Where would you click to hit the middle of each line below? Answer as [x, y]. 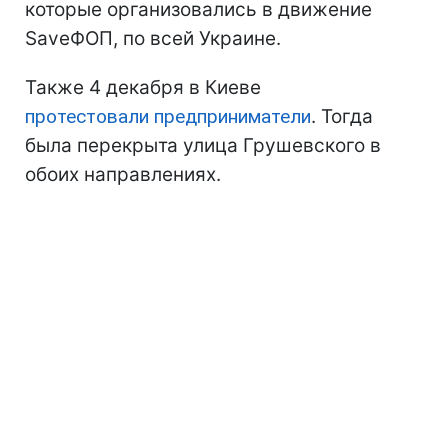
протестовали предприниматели [168, 117]
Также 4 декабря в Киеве [143, 88]
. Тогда [342, 117]
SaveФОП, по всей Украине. [153, 39]
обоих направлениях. [123, 175]
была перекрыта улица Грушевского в [203, 146]
